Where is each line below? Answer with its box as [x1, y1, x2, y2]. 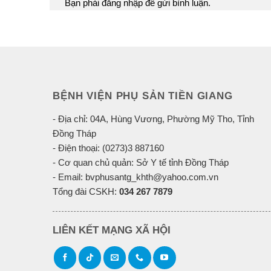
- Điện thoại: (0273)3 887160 [53, 142, 164, 153]
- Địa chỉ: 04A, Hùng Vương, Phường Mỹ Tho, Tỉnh [53, 113, 254, 124]
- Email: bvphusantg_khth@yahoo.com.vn [53, 171, 218, 182]
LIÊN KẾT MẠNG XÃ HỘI [53, 224, 171, 237]
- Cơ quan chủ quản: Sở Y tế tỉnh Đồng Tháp [53, 157, 229, 168]
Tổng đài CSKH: [53, 186, 119, 197]
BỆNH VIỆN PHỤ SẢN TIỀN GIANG [53, 90, 233, 102]
